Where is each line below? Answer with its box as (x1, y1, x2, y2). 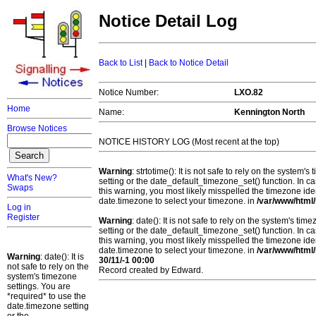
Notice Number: (99, 87, 159, 98)
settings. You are (7, 281, 71, 291)
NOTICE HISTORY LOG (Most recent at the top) (99, 137, 279, 147)
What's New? (7, 173, 57, 183)
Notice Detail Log (99, 11, 238, 31)
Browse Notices (7, 123, 67, 133)
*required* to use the (7, 291, 86, 301)
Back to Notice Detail (149, 58, 229, 68)
